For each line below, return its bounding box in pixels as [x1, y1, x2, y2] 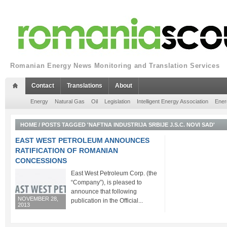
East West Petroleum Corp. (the [71, 170, 157, 177]
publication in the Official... [71, 197, 143, 204]
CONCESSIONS [15, 157, 67, 165]
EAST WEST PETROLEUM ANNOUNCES [15, 136, 149, 144]
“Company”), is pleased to [71, 179, 142, 186]
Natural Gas [55, 98, 85, 104]
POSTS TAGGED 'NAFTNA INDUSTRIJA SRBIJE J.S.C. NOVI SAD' [42, 122, 215, 128]
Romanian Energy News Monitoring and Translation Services [10, 62, 220, 69]
